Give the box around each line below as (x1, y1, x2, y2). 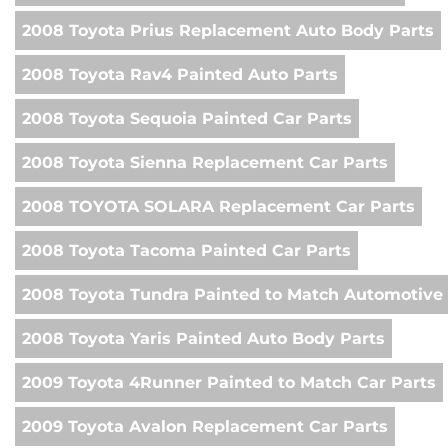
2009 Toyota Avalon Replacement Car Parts (22, 417, 388, 437)
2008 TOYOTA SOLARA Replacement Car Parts (22, 197, 415, 217)
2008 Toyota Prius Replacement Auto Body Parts (22, 21, 434, 41)
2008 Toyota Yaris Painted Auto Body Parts (22, 329, 385, 349)
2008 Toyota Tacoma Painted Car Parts (22, 241, 351, 261)
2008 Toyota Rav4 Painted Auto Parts (22, 65, 338, 85)
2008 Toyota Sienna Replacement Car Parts (22, 153, 388, 173)
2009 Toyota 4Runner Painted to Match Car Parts (22, 373, 436, 393)
